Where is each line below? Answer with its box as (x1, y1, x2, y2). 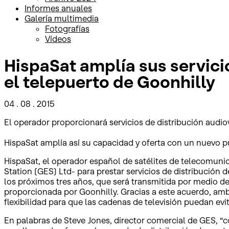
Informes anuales (25, 3, 92, 13)
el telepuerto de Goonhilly (4, 72, 215, 93)
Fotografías (45, 24, 89, 34)
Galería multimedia (25, 13, 99, 24)
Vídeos (45, 34, 71, 44)
